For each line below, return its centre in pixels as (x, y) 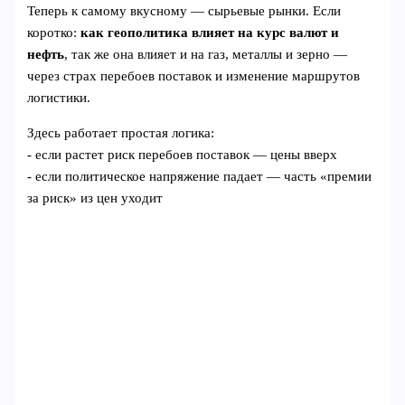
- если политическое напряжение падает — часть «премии (200, 176)
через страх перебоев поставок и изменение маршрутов (194, 76)
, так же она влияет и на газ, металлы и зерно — (206, 55)
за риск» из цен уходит (95, 198)
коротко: (54, 33)
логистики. (59, 98)
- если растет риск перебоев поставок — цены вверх (183, 154)
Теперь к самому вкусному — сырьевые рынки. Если (184, 11)
